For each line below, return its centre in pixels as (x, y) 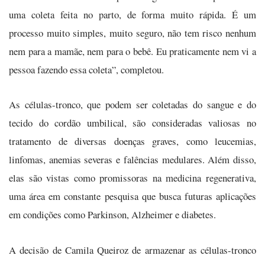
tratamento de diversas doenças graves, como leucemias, (132, 141)
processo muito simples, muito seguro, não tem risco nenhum (132, 33)
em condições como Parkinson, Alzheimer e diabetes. (112, 215)
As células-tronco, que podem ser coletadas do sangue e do (132, 105)
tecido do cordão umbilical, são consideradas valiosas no (132, 123)
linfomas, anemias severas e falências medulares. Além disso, (132, 160)
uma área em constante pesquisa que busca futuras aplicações (132, 196)
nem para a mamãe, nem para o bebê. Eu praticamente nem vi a (132, 51)
